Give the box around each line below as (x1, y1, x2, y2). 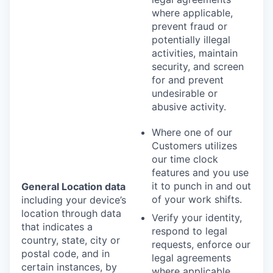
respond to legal (152, 224, 227, 237)
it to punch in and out (152, 179, 251, 192)
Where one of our (152, 126, 232, 138)
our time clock (152, 152, 218, 165)
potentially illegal (152, 33, 230, 46)
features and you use (152, 166, 249, 179)
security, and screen (152, 60, 244, 73)
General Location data (21, 180, 126, 193)
